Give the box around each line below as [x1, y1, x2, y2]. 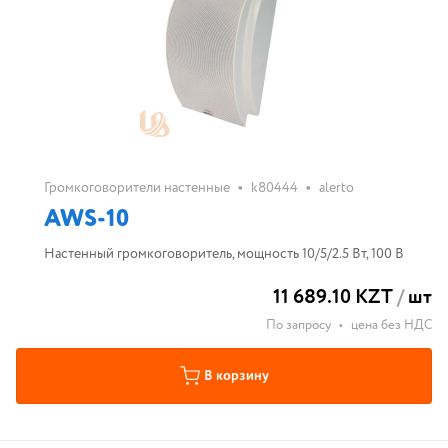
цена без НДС [351, 316, 432, 335]
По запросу [266, 316, 331, 335]
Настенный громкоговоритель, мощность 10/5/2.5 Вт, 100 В [44, 244, 404, 264]
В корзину [203, 366, 269, 386]
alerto [319, 178, 354, 198]
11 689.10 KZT [273, 283, 393, 312]
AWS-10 [44, 202, 129, 237]
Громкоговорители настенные [44, 178, 230, 198]
